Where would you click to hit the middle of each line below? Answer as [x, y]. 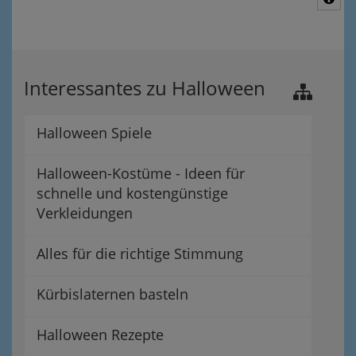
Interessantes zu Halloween [145, 88]
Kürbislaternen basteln [112, 294]
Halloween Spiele [94, 133]
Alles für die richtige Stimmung [140, 254]
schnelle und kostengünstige [132, 193]
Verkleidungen [85, 213]
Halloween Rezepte [100, 335]
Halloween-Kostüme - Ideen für [141, 174]
